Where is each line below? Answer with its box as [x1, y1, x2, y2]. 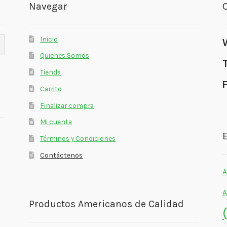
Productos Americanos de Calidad [29, 198, 184, 210]
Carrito [40, 84, 62, 93]
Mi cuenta [40, 118, 72, 126]
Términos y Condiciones [40, 134, 116, 142]
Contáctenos [40, 150, 83, 159]
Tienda [40, 68, 61, 77]
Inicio [40, 34, 58, 43]
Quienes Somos [40, 51, 90, 60]
